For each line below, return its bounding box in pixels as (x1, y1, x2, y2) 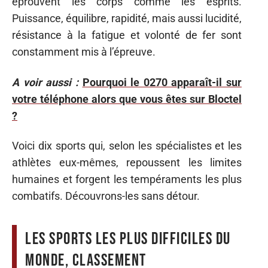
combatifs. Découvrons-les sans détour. (12, 190, 200, 202)
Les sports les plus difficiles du (25, 229, 231, 249)
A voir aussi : (12, 75, 78, 89)
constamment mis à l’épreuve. (12, 45, 156, 58)
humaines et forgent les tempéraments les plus (12, 173, 242, 185)
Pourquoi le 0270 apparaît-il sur (82, 75, 242, 89)
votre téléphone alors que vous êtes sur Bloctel (12, 92, 242, 105)
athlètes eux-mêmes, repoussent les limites (12, 156, 242, 169)
